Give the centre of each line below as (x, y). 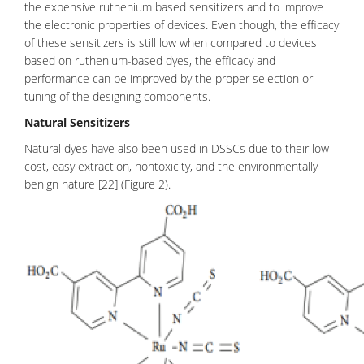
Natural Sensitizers (77, 122)
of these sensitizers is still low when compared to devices (171, 43)
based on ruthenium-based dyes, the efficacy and (150, 61)
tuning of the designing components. (117, 96)
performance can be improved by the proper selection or (169, 78)
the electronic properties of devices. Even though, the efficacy (182, 25)
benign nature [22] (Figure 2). (97, 184)
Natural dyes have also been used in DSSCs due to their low (177, 148)
